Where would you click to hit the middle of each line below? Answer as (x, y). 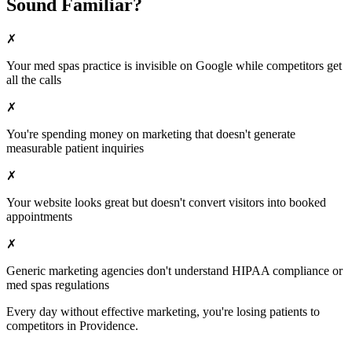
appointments (39, 216)
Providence (107, 325)
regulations (81, 284)
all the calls (34, 79)
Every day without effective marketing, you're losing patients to (163, 311)
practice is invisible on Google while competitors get (211, 65)
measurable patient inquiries (75, 148)
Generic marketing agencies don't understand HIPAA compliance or (174, 270)
